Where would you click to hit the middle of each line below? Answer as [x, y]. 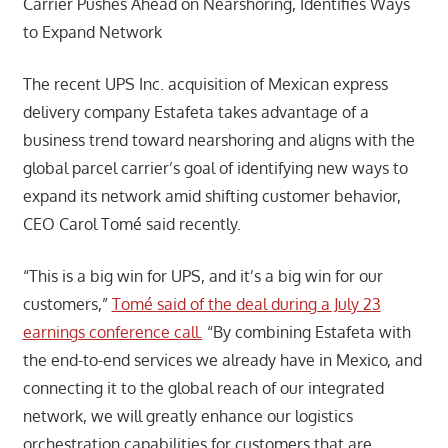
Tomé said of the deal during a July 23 [246, 303]
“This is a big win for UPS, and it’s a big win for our [202, 275]
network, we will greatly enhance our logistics [187, 415]
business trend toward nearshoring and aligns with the [218, 139]
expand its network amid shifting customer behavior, [211, 195]
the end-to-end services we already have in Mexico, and [222, 359]
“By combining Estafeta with [306, 331]
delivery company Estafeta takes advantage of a [195, 111]
